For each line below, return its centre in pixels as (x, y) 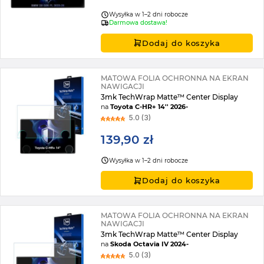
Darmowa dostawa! (138, 23)
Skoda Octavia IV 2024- (150, 244)
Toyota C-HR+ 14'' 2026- (149, 106)
